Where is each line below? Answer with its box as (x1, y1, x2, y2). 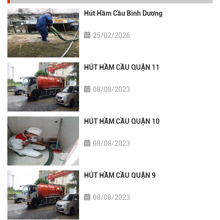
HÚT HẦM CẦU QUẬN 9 (84, 171, 156, 179)
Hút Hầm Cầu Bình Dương (84, 9, 163, 17)
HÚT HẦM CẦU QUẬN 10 (84, 117, 160, 125)
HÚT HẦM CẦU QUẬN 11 (84, 63, 160, 71)
